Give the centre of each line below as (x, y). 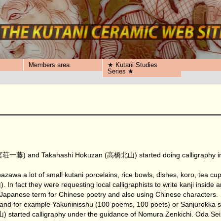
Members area (49, 65)
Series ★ (121, 71)
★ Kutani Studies (132, 65)
